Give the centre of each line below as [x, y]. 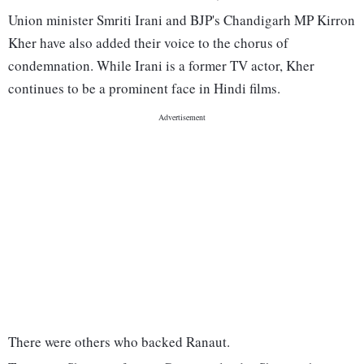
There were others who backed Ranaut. [119, 342]
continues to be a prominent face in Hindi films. [144, 89]
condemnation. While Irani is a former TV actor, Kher [161, 66]
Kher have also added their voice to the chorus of [148, 43]
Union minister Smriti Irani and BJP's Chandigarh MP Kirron [182, 20]
